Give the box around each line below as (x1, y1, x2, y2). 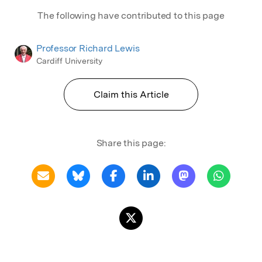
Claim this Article (93, 89, 169, 101)
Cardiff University (36, 56, 102, 66)
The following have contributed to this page (37, 10, 225, 22)
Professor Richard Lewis (36, 43, 140, 54)
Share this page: (96, 137, 166, 149)
